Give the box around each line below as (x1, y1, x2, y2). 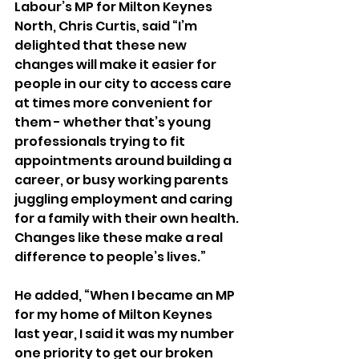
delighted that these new (14, 36, 189, 54)
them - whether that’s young (14, 113, 213, 131)
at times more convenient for (14, 94, 215, 112)
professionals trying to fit (14, 132, 188, 151)
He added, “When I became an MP (14, 286, 237, 305)
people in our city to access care (14, 75, 234, 93)
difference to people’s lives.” (14, 248, 206, 266)
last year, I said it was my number (14, 325, 236, 343)
